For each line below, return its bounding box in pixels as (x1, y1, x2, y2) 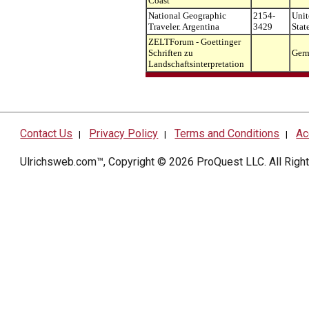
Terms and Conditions (175, 126, 280, 140)
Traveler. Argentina (148, 21, 219, 32)
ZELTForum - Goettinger (148, 37, 241, 47)
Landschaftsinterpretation (148, 59, 244, 69)
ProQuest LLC (197, 154, 265, 168)
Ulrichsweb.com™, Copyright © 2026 (20, 154, 197, 168)
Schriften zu (148, 48, 193, 58)
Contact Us (20, 126, 73, 140)
